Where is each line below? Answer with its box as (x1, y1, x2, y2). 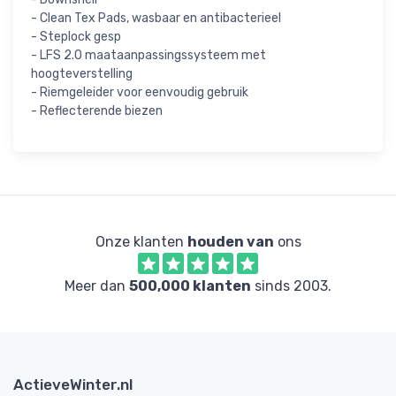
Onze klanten (95, 233, 187, 251)
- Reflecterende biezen (31, 103, 163, 119)
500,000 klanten (129, 278, 251, 295)
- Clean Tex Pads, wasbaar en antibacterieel (31, 11, 281, 27)
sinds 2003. (251, 278, 331, 295)
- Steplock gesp (31, 29, 121, 45)
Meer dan (65, 278, 129, 295)
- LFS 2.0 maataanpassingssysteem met (31, 48, 266, 64)
